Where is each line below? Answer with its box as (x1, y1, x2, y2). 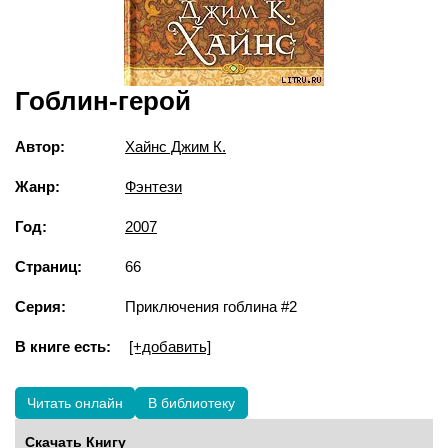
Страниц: (15, 258, 82, 275)
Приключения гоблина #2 (125, 298, 297, 315)
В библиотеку (148, 395, 235, 411)
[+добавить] (129, 338, 211, 355)
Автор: (15, 138, 65, 155)
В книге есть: (15, 338, 111, 355)
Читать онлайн (27, 395, 123, 411)
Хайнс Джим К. (125, 138, 226, 155)
